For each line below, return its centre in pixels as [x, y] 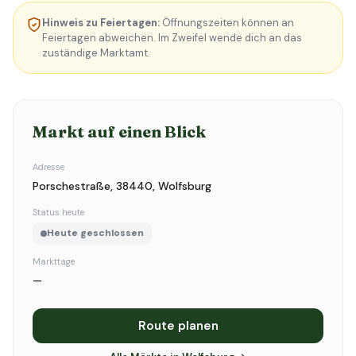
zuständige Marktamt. [96, 53]
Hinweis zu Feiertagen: [101, 23]
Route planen [178, 326]
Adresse [48, 167]
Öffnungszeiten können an [227, 23]
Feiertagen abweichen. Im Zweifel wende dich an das [172, 38]
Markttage [54, 261]
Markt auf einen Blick [119, 132]
